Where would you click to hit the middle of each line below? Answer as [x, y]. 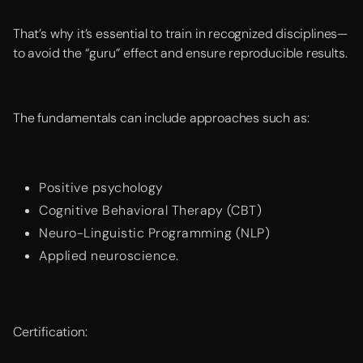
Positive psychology [101, 188]
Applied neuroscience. [109, 256]
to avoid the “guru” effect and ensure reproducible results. [180, 53]
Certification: [53, 332]
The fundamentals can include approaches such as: [164, 118]
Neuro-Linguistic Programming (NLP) [154, 233]
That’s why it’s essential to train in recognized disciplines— [181, 34]
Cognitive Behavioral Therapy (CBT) [150, 210]
